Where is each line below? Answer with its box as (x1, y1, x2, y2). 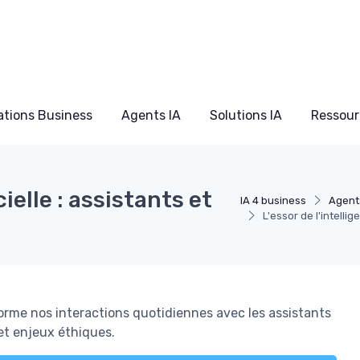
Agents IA (121, 107, 181, 123)
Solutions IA (210, 107, 282, 123)
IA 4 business (240, 194, 307, 207)
